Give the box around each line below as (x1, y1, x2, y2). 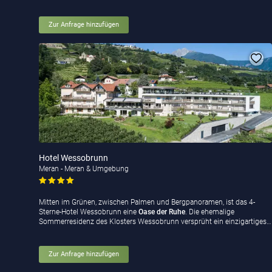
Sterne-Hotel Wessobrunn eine (39, 208, 138, 217)
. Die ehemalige (185, 208, 234, 217)
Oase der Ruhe (138, 208, 185, 217)
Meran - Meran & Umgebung (39, 164, 129, 173)
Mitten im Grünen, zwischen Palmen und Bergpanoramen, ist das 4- (39, 198, 255, 207)
